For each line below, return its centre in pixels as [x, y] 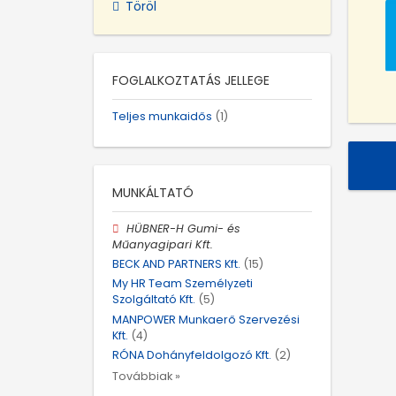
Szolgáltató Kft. [154, 300]
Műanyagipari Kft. [163, 244]
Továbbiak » [146, 376]
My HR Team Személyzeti [183, 284]
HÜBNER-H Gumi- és [184, 228]
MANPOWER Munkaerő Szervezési [206, 319]
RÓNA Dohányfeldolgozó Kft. [192, 354]
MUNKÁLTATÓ [153, 192]
